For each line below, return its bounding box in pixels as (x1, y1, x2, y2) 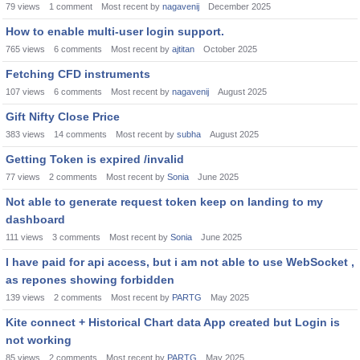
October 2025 (203, 44, 257, 54)
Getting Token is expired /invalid (6, 153, 184, 166)
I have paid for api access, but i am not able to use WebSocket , (6, 256, 354, 268)
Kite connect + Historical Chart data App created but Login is (6, 316, 340, 329)
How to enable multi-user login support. (6, 25, 224, 38)
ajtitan (172, 44, 194, 54)
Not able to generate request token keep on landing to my (6, 195, 323, 208)
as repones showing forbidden (6, 273, 174, 286)
